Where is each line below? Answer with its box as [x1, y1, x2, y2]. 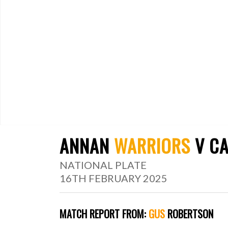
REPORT [90, 206, 120, 222]
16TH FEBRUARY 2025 [60, 172, 168, 185]
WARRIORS [114, 132, 191, 159]
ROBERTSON [165, 206, 214, 222]
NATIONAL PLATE [60, 159, 147, 172]
